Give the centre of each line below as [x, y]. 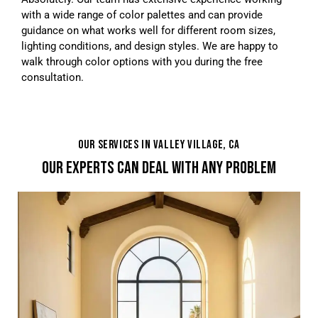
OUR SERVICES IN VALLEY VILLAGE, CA [159, 145]
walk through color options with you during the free [142, 62]
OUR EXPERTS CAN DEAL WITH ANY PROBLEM [159, 168]
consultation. [53, 77]
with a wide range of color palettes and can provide [142, 15]
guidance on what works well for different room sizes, [148, 31]
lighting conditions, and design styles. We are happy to [150, 46]
